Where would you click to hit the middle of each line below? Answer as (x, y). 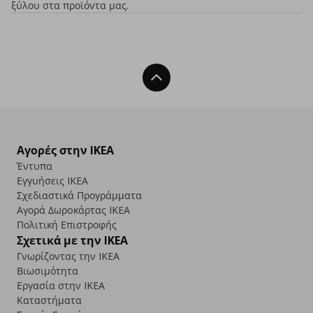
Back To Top (191, 78)
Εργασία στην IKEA (61, 285)
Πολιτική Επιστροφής (67, 225)
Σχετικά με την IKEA (72, 240)
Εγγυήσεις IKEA (52, 181)
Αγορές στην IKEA (65, 150)
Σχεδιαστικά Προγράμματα (79, 195)
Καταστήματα (49, 300)
